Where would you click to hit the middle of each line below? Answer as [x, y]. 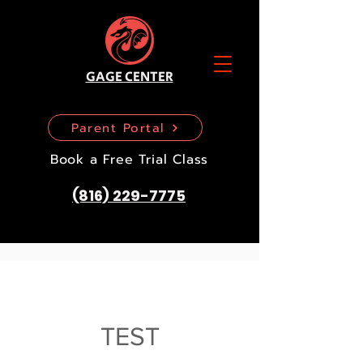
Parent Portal [118, 128]
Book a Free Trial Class [129, 159]
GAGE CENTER [129, 77]
